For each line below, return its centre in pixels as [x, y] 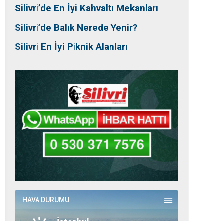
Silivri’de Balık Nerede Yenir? [76, 28]
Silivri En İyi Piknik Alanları [71, 47]
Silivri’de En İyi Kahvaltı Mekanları [87, 8]
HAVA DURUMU [46, 200]
